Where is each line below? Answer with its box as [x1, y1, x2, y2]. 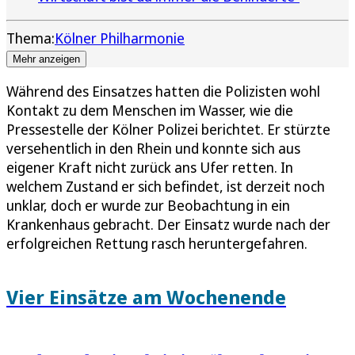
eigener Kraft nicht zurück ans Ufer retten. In [6, 157, 293, 177]
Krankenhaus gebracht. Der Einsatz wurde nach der [6, 214, 330, 234]
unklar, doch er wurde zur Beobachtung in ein [6, 195, 290, 215]
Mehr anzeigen [13, 52, 80, 65]
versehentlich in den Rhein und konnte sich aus [6, 138, 300, 158]
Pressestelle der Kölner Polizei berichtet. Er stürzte [6, 119, 330, 139]
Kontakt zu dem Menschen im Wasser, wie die [6, 100, 293, 120]
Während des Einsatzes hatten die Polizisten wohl [6, 81, 320, 101]
